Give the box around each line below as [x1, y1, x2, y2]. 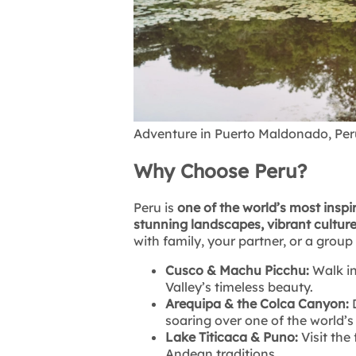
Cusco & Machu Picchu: [165, 262, 312, 279]
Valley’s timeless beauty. [165, 279, 313, 296]
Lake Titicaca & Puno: [165, 329, 298, 346]
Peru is [133, 199, 177, 216]
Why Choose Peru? [133, 159, 307, 184]
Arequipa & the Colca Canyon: [165, 296, 349, 312]
